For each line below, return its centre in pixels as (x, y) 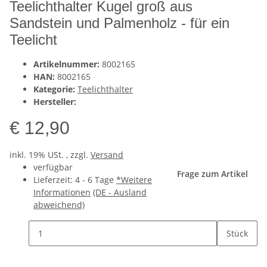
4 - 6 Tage (96, 179)
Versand (107, 154)
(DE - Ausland (120, 192)
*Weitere (134, 179)
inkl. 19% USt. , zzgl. (50, 154)
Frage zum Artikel (212, 173)
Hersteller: (55, 101)
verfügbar (53, 167)
